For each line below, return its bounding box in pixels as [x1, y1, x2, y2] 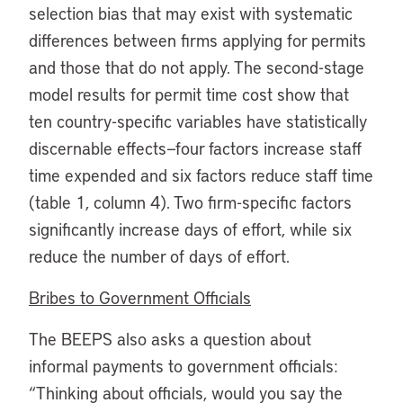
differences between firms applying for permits [29, 29, 366, 51]
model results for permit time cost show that [29, 83, 349, 105]
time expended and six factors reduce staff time [29, 164, 373, 186]
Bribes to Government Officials [29, 286, 251, 309]
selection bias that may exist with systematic [29, 2, 353, 24]
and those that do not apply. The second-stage [29, 56, 364, 78]
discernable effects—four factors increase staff [29, 137, 362, 159]
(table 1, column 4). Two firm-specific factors [29, 191, 352, 213]
